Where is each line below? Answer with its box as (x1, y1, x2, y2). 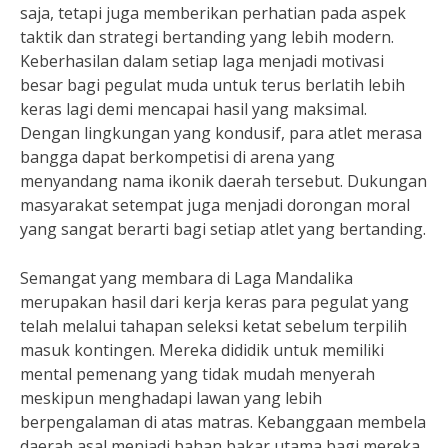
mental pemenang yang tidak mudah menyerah (20, 363, 375, 385)
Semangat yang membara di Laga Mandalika (20, 267, 353, 289)
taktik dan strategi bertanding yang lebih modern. (20, 26, 394, 48)
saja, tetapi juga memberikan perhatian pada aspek (20, 2, 406, 24)
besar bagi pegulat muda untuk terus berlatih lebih (20, 74, 405, 96)
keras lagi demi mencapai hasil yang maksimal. (20, 98, 367, 120)
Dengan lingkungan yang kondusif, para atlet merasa (20, 122, 422, 144)
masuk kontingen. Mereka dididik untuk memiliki (20, 339, 384, 361)
